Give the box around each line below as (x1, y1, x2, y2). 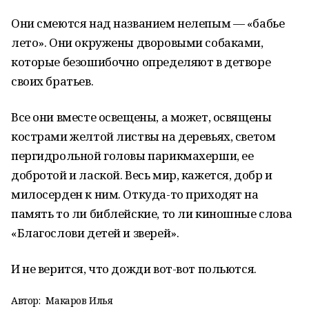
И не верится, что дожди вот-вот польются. (11, 261, 257, 277)
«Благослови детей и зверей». (11, 225, 179, 241)
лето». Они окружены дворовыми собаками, (11, 34, 263, 50)
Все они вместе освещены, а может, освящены (11, 109, 272, 125)
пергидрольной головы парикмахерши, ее (11, 148, 254, 163)
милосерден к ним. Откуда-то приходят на (11, 186, 259, 202)
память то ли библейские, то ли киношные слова (11, 206, 292, 221)
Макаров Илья (46, 294, 113, 307)
